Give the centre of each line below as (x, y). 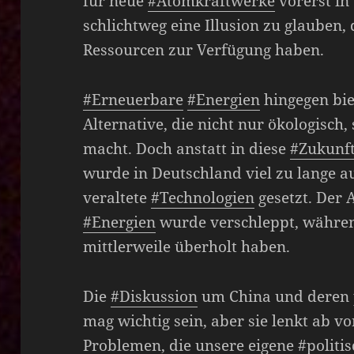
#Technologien (203, 197)
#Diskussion (154, 296)
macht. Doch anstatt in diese (187, 148)
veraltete (117, 197)
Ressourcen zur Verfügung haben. (204, 49)
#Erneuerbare (134, 99)
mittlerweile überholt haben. (187, 246)
